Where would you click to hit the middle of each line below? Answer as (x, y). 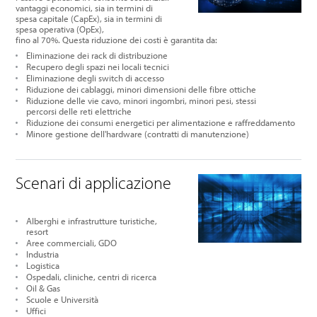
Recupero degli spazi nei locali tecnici (98, 66)
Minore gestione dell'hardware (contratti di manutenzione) (138, 133)
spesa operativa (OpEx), (60, 29)
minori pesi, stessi (223, 100)
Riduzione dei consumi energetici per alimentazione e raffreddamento (162, 122)
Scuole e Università (63, 300)
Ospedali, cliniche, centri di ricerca (92, 277)
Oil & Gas (44, 288)
